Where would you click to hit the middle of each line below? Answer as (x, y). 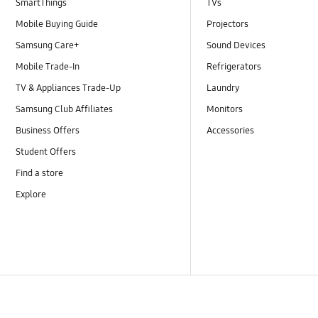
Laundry (224, 88)
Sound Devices (236, 46)
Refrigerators (234, 67)
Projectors (228, 24)
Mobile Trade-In (48, 67)
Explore (31, 195)
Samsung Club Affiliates (65, 110)
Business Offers (48, 131)
